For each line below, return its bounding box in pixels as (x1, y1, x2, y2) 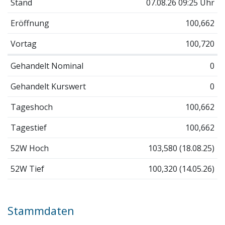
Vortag (10, 38, 37, 49)
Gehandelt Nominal (10, 60, 83, 71)
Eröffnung (10, 17, 49, 29)
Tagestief (10, 122, 47, 133)
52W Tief (10, 163, 44, 174)
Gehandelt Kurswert (10, 80, 86, 92)
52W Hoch (10, 142, 49, 154)
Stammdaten (8, 203, 74, 218)
